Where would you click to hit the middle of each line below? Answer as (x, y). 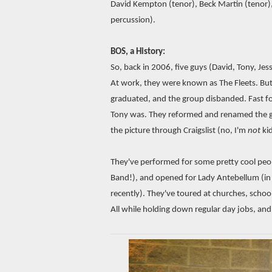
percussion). (133, 20)
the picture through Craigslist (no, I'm (179, 131)
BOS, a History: (138, 52)
